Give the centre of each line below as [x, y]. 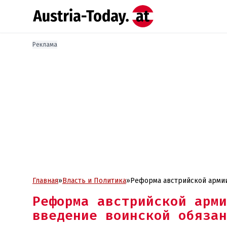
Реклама [45, 45]
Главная [45, 181]
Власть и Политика [94, 181]
